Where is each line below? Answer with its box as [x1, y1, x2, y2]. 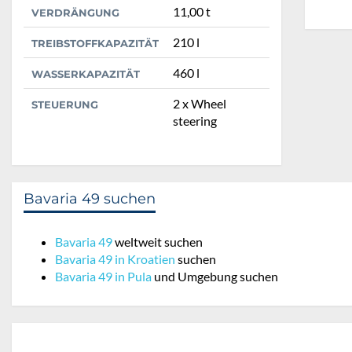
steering [173, 113, 217, 129]
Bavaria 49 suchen [24, 190, 156, 208]
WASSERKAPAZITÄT [31, 68, 140, 81]
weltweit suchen [112, 234, 203, 250]
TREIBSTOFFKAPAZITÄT [31, 37, 159, 50]
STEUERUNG [31, 98, 98, 112]
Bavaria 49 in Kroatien [55, 251, 175, 267]
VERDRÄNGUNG [31, 6, 119, 20]
